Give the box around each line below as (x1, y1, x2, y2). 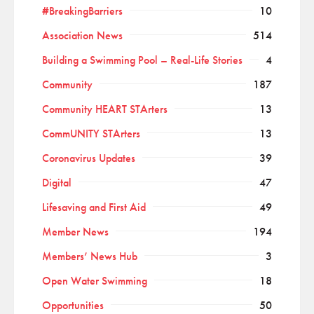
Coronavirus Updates (42, 151, 135, 166)
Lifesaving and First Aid (42, 200, 146, 215)
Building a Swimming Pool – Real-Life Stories (42, 53, 243, 68)
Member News (42, 225, 109, 240)
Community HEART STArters (42, 102, 168, 117)
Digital (42, 176, 71, 191)
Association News (42, 29, 123, 43)
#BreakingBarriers (42, 4, 123, 19)
